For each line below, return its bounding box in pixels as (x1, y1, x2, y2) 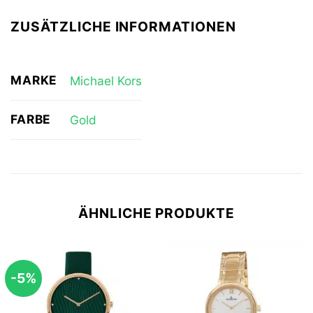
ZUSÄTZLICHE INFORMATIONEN (10, 17, 236, 35)
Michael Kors (69, 73, 142, 88)
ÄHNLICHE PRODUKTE (78, 205, 235, 222)
